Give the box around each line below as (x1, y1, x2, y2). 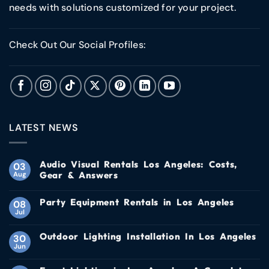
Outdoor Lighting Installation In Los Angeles (40, 230, 256, 242)
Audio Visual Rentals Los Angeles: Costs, (40, 158, 238, 170)
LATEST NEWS (9, 121, 79, 134)
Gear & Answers (40, 169, 118, 181)
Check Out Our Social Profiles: (9, 38, 145, 51)
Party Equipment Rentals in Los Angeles (40, 196, 234, 208)
